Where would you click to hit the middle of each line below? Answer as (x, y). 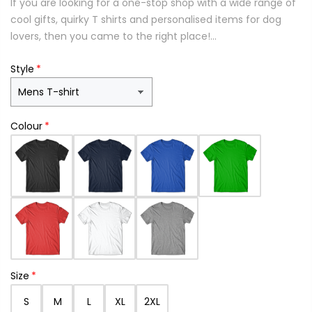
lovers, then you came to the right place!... (114, 37)
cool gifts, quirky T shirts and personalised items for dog (146, 20)
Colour (26, 126)
